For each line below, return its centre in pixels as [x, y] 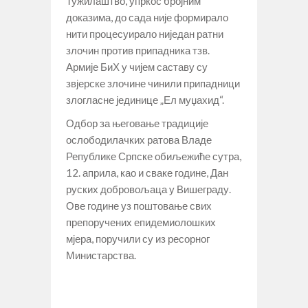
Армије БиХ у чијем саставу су [137, 66]
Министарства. [101, 255]
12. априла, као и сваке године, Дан [147, 172]
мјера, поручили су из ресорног [138, 238]
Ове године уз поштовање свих [139, 205]
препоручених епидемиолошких [141, 222]
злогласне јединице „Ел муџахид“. [145, 99]
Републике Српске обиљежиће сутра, [154, 156]
